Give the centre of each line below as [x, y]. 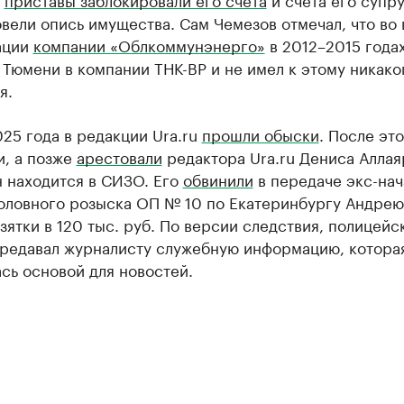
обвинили [218, 179]
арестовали [119, 156]
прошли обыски [260, 133]
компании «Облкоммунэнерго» [149, 44]
